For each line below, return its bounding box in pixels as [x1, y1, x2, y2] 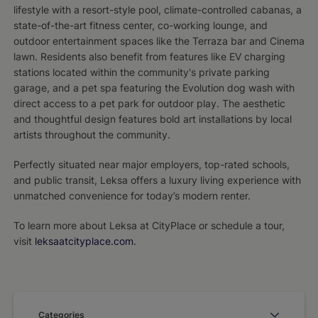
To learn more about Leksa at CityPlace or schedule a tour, [13, 219, 285, 231]
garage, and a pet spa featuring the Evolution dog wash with [13, 81, 295, 94]
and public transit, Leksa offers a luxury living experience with [13, 173, 301, 186]
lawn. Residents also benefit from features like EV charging [13, 50, 285, 62]
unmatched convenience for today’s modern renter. [13, 189, 251, 202]
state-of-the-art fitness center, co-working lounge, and [13, 18, 268, 31]
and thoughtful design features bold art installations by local [13, 112, 292, 125]
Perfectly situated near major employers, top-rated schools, [13, 158, 290, 170]
